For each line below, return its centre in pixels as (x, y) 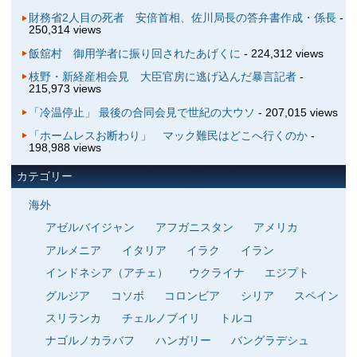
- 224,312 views (282, 53)
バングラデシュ (271, 341)
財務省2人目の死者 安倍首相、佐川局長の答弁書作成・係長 (182, 18)
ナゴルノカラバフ (90, 341)
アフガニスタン (194, 228)
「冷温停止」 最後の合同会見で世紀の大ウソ (141, 112)
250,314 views (65, 30)
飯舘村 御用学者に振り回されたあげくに (134, 53)
